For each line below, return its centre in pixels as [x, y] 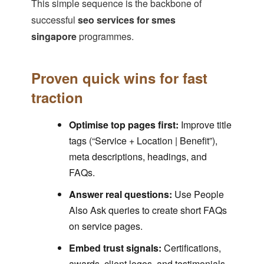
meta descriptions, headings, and [138, 157]
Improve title [205, 125]
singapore [54, 37]
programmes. [105, 37]
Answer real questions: [120, 194]
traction [57, 98]
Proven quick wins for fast [119, 78]
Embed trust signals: [115, 248]
